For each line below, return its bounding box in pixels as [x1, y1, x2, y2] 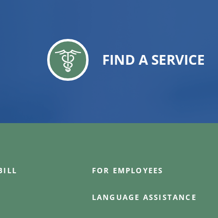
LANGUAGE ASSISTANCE [91, 192, 197, 202]
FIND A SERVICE [102, 50, 205, 69]
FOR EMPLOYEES [91, 165, 163, 176]
